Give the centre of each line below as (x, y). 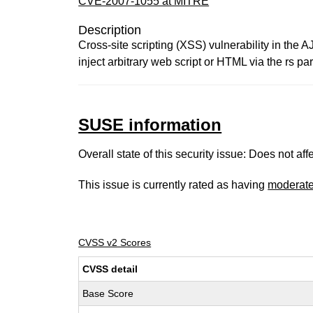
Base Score (108, 293)
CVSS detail (110, 269)
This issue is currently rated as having (173, 185)
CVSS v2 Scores (115, 242)
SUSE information (150, 125)
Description (110, 30)
